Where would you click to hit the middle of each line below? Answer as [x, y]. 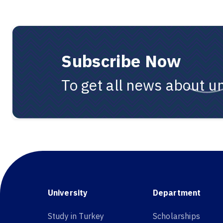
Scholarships [176, 216]
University [68, 193]
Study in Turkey [76, 216]
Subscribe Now [121, 61]
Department [177, 193]
